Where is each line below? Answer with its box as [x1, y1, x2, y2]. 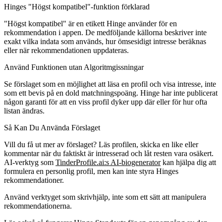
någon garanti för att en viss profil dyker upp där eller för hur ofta [4, 97, 207, 106]
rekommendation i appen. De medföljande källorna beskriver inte [4, 28, 207, 37]
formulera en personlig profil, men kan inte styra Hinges [4, 166, 178, 175]
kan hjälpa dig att [161, 158, 216, 166]
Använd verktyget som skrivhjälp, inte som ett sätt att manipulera [4, 192, 206, 201]
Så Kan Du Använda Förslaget [4, 123, 100, 132]
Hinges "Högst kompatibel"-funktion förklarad [4, 2, 150, 11]
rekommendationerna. [4, 201, 72, 210]
